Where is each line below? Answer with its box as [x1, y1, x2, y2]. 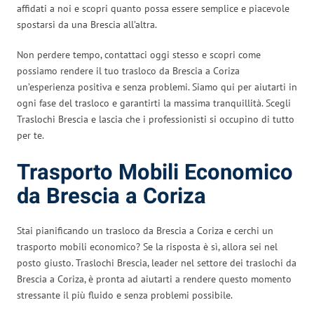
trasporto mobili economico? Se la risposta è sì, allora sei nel [17, 240, 278, 253]
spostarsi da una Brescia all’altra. [17, 18, 157, 31]
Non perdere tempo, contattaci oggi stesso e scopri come [17, 48, 261, 61]
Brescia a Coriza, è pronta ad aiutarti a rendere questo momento [17, 272, 292, 285]
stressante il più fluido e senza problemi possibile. [17, 288, 233, 301]
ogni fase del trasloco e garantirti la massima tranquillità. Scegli [17, 96, 291, 109]
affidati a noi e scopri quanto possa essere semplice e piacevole [17, 1, 289, 15]
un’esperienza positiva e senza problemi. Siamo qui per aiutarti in [17, 80, 297, 93]
